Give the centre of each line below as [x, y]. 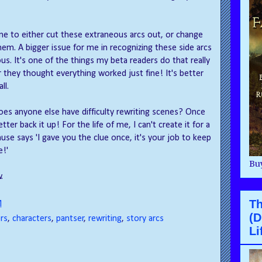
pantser [70, 219]
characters [32, 219]
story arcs [145, 219]
